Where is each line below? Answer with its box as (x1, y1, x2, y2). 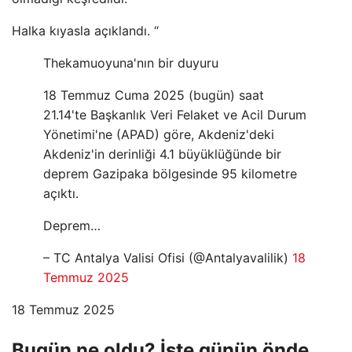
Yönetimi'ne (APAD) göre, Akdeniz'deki (43, 126, 274, 142)
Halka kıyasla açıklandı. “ (12, 22, 159, 38)
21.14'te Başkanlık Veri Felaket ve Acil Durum (43, 106, 306, 123)
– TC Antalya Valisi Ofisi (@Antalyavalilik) (43, 249, 292, 266)
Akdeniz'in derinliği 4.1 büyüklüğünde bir (43, 145, 281, 162)
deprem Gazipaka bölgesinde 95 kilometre (43, 165, 297, 181)
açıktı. (43, 185, 79, 201)
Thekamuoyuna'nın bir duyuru (43, 54, 218, 71)
